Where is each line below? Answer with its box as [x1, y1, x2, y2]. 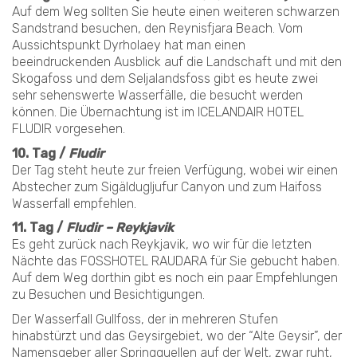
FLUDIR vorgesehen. [12, 121, 125, 136]
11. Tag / [12, 220, 63, 235]
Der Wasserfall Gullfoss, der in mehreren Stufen [12, 311, 278, 327]
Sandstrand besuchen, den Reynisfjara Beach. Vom [12, 21, 303, 36]
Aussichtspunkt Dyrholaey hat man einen [12, 37, 245, 53]
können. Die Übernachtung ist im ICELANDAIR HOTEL [12, 104, 304, 120]
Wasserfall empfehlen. [12, 195, 136, 211]
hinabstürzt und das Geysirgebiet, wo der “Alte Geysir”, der [12, 328, 342, 343]
